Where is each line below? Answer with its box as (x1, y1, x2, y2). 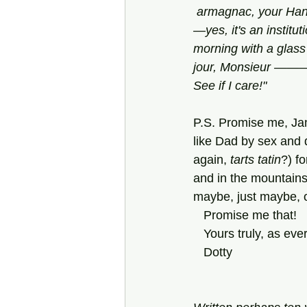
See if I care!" (193, 79, 267, 93)
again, (193, 153, 230, 167)
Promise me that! (204, 208, 297, 222)
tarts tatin (230, 153, 281, 167)
